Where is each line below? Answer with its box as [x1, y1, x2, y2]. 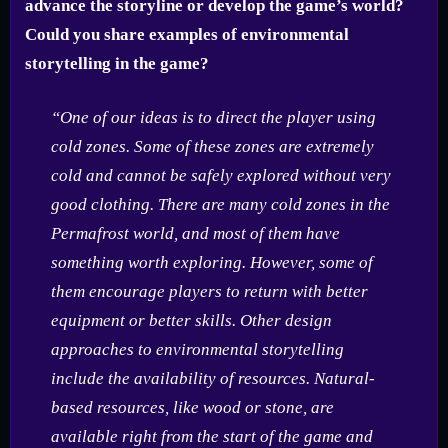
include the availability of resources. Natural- [50, 369, 375, 389]
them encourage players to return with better [50, 282, 368, 302]
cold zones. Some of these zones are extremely [50, 137, 374, 157]
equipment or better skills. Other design [50, 311, 332, 331]
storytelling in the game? [25, 53, 209, 73]
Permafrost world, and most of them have [50, 224, 340, 244]
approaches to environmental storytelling [50, 340, 344, 360]
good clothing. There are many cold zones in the [50, 195, 390, 215]
